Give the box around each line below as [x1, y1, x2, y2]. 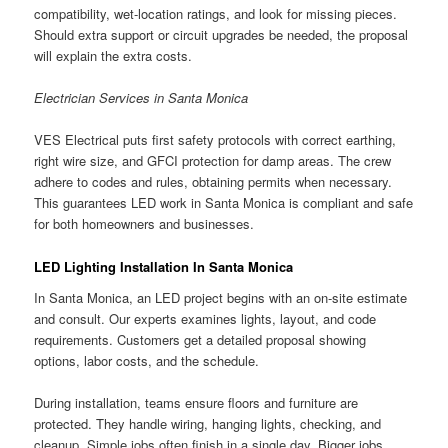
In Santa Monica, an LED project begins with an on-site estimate [34, 288, 408, 308]
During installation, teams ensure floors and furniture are [34, 393, 359, 413]
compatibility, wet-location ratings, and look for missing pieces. [34, 4, 398, 24]
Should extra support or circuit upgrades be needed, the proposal [34, 25, 409, 45]
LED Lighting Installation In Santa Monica [34, 256, 294, 276]
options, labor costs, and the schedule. [34, 351, 260, 371]
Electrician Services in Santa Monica [34, 88, 249, 108]
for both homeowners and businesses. [34, 214, 255, 234]
